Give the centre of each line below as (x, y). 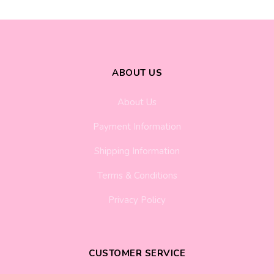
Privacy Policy (137, 200)
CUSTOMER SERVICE (137, 253)
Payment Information (137, 126)
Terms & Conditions (137, 175)
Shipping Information (137, 151)
